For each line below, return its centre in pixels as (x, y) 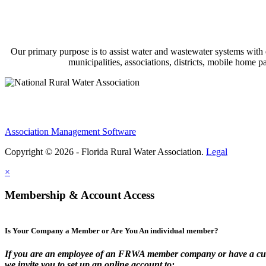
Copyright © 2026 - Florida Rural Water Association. (105, 152)
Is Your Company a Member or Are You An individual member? (112, 230)
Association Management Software (70, 132)
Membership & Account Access (80, 195)
